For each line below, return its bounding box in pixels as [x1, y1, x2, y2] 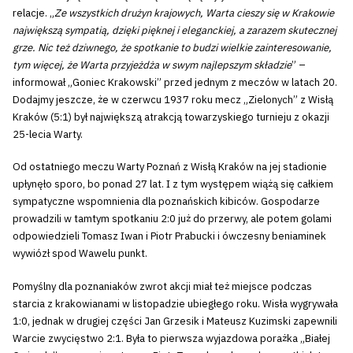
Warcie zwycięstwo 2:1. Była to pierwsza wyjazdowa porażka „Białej [13, 331, 330, 345]
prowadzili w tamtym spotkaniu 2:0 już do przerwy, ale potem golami [13, 212, 332, 226]
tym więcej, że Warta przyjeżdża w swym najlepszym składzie [13, 58, 292, 72]
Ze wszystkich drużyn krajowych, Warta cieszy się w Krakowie [54, 6, 334, 20]
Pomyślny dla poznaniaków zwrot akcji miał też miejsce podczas [13, 279, 312, 293]
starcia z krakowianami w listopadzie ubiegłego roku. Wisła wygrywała [13, 296, 338, 310]
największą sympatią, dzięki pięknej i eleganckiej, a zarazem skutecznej [13, 23, 336, 37]
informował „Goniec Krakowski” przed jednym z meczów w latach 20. [13, 75, 337, 89]
